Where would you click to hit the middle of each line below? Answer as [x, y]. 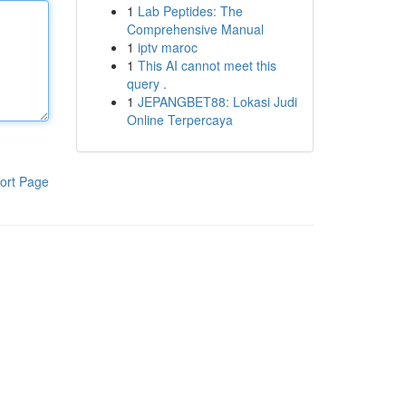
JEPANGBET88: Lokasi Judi [217, 101]
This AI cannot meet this [207, 65]
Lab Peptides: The [190, 11]
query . [146, 83]
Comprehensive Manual [195, 29]
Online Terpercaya [179, 120]
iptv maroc [167, 47]
